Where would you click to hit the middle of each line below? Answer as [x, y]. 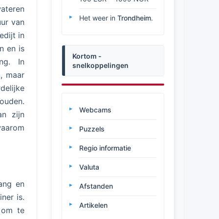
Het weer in [98, 18]
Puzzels [92, 129]
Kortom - [87, 56]
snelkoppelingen [100, 65]
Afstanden [96, 186]
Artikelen [93, 205]
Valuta [89, 167]
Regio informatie [105, 148]
